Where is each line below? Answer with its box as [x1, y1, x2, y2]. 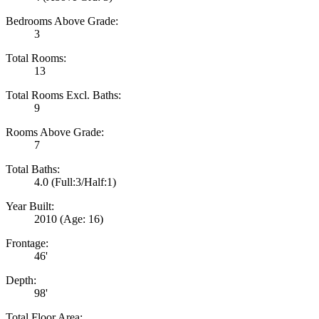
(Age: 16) [60, 212, 103, 225]
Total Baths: [6, 162, 60, 175]
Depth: [6, 273, 36, 286]
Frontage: [6, 236, 48, 249]
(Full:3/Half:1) [51, 175, 116, 188]
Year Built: [6, 199, 54, 212]
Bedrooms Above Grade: [6, 14, 118, 27]
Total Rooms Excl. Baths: [6, 88, 121, 101]
